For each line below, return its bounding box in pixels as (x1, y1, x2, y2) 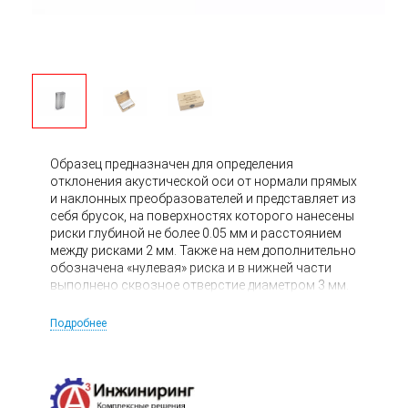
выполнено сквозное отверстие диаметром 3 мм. (50, 278, 349, 292)
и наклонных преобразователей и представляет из (50, 191, 356, 206)
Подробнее (50, 317, 107, 330)
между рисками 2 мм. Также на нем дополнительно (50, 243, 356, 258)
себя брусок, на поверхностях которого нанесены (50, 209, 354, 223)
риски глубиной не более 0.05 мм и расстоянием (50, 226, 342, 240)
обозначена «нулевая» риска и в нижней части (50, 260, 331, 275)
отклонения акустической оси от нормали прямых (50, 174, 357, 189)
